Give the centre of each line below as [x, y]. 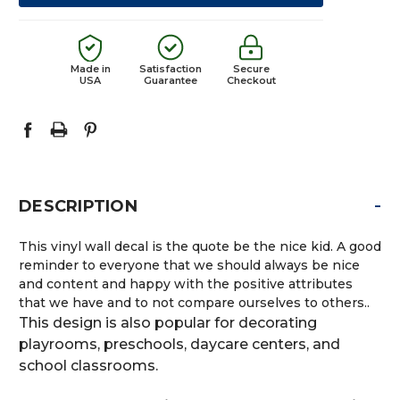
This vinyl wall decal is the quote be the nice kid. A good [200, 246]
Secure [251, 68]
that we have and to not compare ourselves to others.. [194, 302]
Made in [90, 68]
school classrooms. [88, 365]
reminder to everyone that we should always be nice [189, 265]
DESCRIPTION [78, 206]
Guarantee [171, 80]
